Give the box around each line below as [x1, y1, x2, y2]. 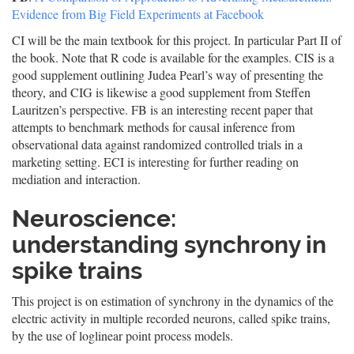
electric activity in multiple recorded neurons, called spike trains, [12, 310, 330, 326]
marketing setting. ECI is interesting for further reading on [12, 153, 299, 170]
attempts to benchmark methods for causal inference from [12, 119, 295, 135]
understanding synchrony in [12, 231, 326, 258]
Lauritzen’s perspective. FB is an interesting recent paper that [12, 101, 313, 118]
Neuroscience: [12, 205, 176, 232]
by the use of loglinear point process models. [12, 327, 233, 344]
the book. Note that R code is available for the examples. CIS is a [12, 49, 334, 66]
